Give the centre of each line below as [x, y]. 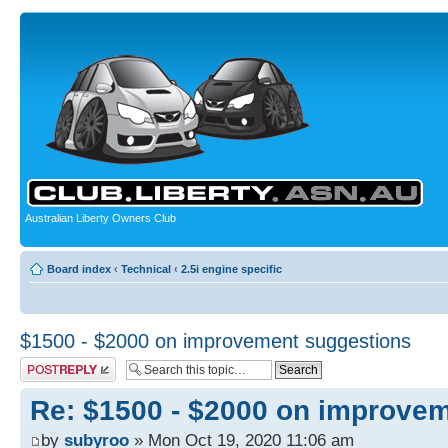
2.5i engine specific [231, 268]
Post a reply [49, 362]
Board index [79, 268]
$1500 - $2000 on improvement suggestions [215, 340]
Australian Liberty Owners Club [100, 218]
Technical [146, 268]
